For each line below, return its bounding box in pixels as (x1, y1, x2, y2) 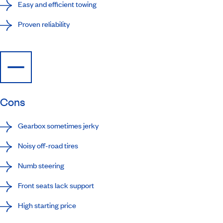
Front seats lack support (18, 180, 94, 190)
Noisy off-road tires (18, 140, 78, 150)
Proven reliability (18, 18, 70, 29)
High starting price (18, 200, 76, 210)
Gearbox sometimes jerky (18, 120, 99, 130)
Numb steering (18, 160, 64, 170)
